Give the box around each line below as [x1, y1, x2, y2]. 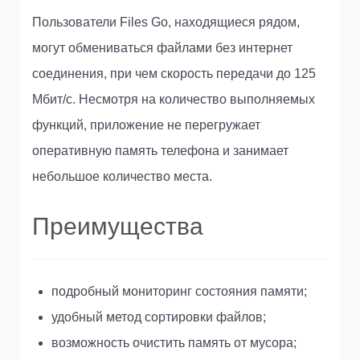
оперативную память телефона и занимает [32, 144, 288, 158]
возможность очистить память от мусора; [51, 336, 297, 350]
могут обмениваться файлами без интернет [32, 41, 292, 55]
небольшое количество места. [32, 170, 212, 184]
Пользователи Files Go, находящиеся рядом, [32, 15, 300, 30]
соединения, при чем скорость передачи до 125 [32, 67, 316, 81]
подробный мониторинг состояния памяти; [51, 284, 307, 299]
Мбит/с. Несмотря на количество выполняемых [32, 92, 315, 107]
